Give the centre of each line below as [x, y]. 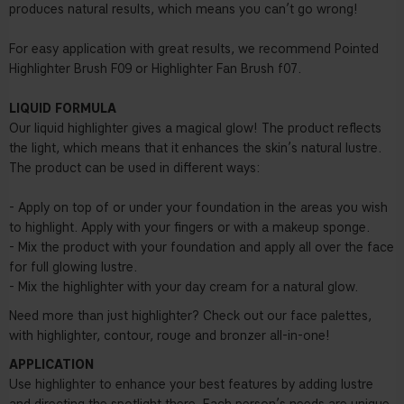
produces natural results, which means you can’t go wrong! [184, 10]
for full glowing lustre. [73, 268]
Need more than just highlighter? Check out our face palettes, [190, 317]
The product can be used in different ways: [134, 169]
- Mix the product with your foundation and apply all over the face [202, 248]
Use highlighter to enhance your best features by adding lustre [191, 385]
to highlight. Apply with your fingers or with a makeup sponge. [189, 228]
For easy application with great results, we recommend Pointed [194, 50]
